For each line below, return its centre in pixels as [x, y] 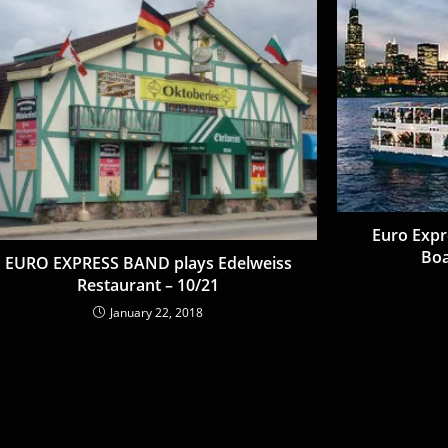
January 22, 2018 [157, 312]
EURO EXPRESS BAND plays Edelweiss [148, 262]
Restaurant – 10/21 [148, 284]
